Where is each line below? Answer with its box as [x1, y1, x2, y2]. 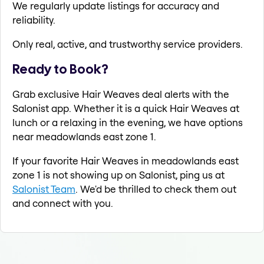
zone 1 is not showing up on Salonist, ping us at [12, 169, 225, 181]
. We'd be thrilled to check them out [75, 183, 236, 196]
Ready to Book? [12, 60, 108, 78]
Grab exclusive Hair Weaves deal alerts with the [12, 88, 229, 101]
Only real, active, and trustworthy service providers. [12, 37, 243, 50]
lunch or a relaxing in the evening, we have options [12, 116, 243, 129]
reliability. [12, 13, 55, 26]
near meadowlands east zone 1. [12, 130, 156, 143]
